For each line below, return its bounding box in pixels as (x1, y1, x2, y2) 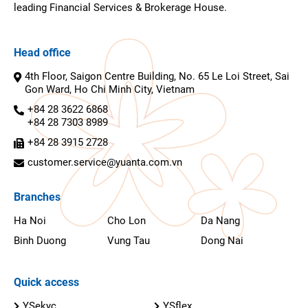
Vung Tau (107, 234, 150, 247)
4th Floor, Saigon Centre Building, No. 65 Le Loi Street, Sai (25, 70, 289, 83)
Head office (14, 46, 71, 60)
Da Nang (200, 214, 240, 228)
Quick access (14, 276, 79, 289)
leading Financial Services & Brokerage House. (14, 1, 227, 14)
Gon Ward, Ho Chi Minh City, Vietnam (25, 83, 195, 96)
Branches (14, 190, 60, 204)
